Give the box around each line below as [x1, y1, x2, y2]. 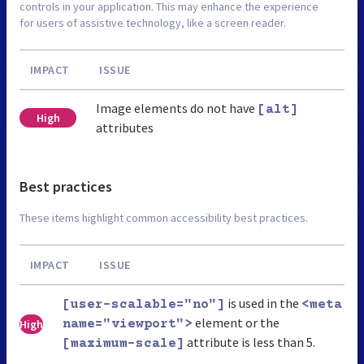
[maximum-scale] [63, 336, 184, 351]
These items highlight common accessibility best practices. [19, 210, 308, 225]
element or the [193, 314, 279, 331]
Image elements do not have [96, 99, 258, 116]
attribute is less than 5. [184, 333, 315, 350]
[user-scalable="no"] [63, 297, 225, 312]
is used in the [225, 294, 301, 311]
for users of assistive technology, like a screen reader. [19, 15, 286, 30]
